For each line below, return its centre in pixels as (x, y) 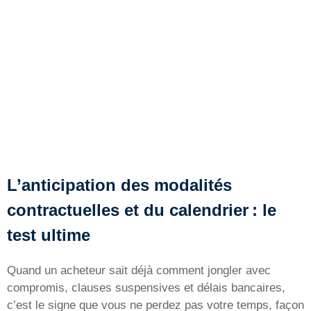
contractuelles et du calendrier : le (142, 210)
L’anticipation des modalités (119, 185)
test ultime (49, 235)
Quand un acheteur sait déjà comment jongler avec (139, 270)
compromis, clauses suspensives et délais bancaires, (146, 287)
